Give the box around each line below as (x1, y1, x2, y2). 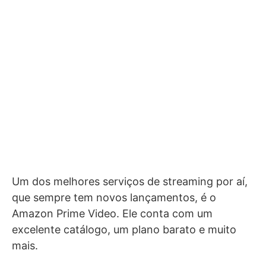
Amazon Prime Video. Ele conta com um (12, 207, 213, 220)
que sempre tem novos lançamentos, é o (12, 191, 216, 204)
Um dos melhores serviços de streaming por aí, (12, 175, 248, 188)
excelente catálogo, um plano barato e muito (12, 223, 236, 236)
